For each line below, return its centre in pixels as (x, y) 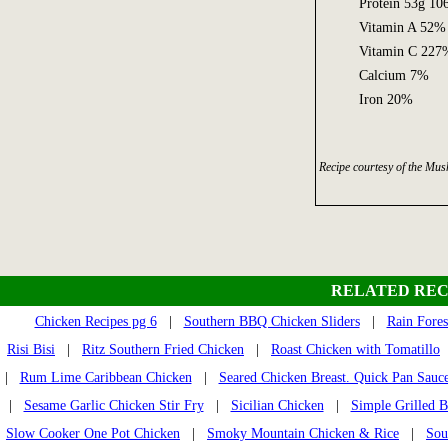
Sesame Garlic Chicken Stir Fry (113, 406)
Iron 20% (385, 99)
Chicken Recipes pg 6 (95, 322)
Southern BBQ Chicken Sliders (271, 322)
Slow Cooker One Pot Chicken (93, 434)
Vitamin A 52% (402, 27)
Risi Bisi (31, 350)
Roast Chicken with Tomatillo (355, 350)
